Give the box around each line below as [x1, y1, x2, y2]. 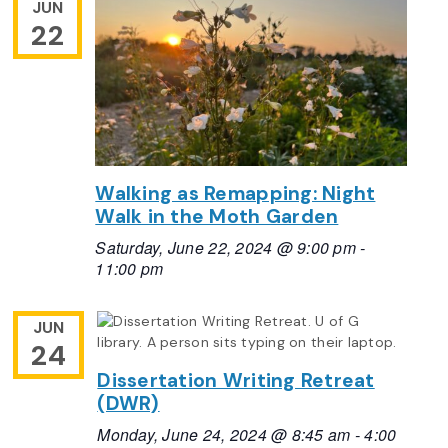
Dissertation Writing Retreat [97, 367, 375, 393]
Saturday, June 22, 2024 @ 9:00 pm [95, 235, 357, 258]
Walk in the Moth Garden [95, 204, 339, 230]
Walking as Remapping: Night [95, 181, 376, 207]
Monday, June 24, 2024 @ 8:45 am [97, 422, 351, 445]
